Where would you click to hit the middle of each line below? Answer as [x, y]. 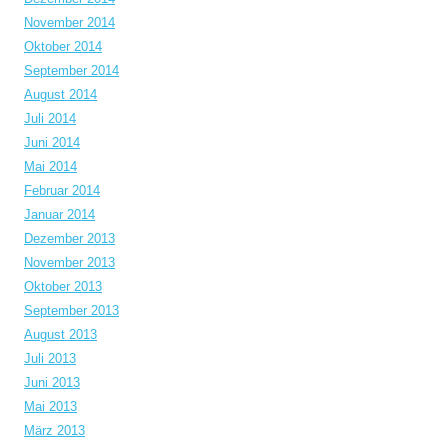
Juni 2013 [52, 382]
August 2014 [60, 94]
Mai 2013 [50, 406]
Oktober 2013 [63, 286]
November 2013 [69, 262]
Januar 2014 [59, 214]
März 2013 [54, 430]
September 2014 [71, 70]
